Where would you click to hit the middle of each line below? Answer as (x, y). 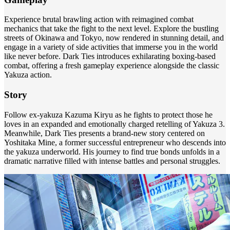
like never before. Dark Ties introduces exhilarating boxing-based (110, 56)
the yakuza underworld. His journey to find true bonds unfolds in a (112, 151)
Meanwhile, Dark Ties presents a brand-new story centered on (104, 133)
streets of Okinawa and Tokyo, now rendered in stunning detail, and (114, 38)
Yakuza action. (28, 75)
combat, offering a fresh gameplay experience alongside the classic (112, 66)
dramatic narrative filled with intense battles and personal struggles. (112, 161)
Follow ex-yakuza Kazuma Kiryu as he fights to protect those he (108, 114)
